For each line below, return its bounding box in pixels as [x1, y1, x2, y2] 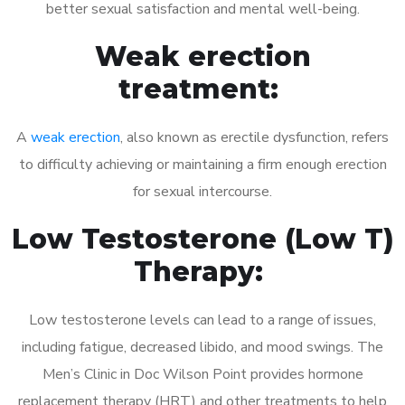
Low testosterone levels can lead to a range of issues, [29, 309, 376, 330]
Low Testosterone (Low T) [11, 221, 394, 256]
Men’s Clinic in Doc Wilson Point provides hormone [42, 363, 363, 384]
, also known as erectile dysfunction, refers [120, 127, 389, 147]
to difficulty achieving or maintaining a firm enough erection [18, 154, 387, 174]
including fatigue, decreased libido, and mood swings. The [22, 336, 383, 357]
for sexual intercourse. [133, 181, 272, 202]
